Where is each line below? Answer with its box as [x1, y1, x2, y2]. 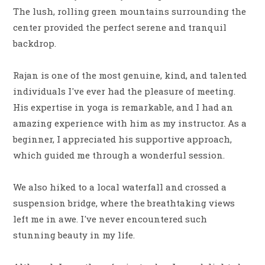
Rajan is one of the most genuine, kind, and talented [13, 69, 247, 81]
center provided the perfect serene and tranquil [13, 21, 227, 33]
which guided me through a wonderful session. [13, 149, 225, 161]
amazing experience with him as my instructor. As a [13, 117, 247, 129]
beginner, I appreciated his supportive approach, [13, 133, 232, 145]
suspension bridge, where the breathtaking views [13, 197, 235, 209]
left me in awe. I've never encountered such [13, 213, 208, 225]
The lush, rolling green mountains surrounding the [13, 5, 247, 17]
